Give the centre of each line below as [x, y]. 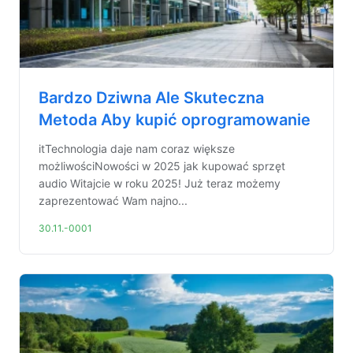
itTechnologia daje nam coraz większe [137, 149]
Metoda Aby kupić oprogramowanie [175, 120]
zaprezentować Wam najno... [113, 201]
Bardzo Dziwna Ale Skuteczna [151, 98]
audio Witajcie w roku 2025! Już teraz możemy [160, 183]
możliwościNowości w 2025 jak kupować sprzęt [162, 166]
